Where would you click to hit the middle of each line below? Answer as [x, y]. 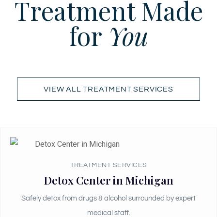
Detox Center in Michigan [108, 180]
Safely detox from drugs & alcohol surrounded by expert [108, 198]
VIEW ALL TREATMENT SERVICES [108, 89]
